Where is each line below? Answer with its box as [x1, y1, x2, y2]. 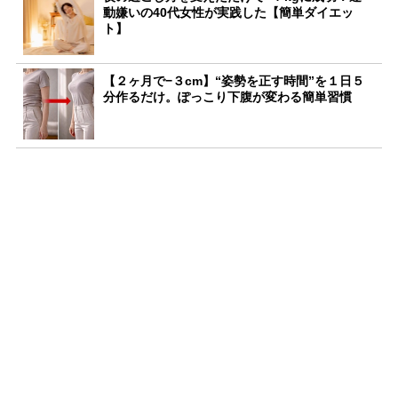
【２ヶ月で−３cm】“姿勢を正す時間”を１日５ [103, 73, 364, 88]
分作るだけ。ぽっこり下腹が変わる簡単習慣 [103, 89, 352, 104]
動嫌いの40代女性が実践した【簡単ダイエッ [103, 4, 354, 20]
